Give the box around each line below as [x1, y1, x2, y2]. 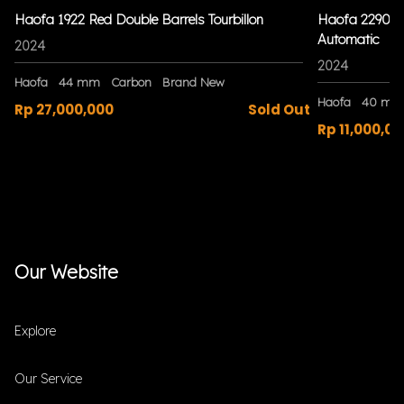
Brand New [162, 74, 225, 89]
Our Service [14, 370, 82, 387]
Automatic [317, 30, 379, 48]
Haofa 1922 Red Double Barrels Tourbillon [14, 10, 263, 28]
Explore [14, 322, 56, 339]
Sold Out [247, 99, 310, 119]
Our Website [14, 260, 118, 283]
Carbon [111, 74, 151, 89]
